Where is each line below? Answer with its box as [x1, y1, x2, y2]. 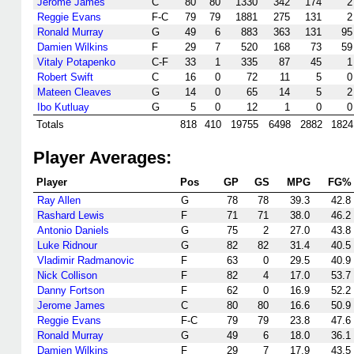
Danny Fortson [37, 284, 104, 296]
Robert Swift [37, 71, 93, 83]
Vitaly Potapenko [37, 56, 115, 68]
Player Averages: [33, 148, 171, 168]
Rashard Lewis [37, 209, 104, 221]
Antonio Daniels [37, 224, 109, 236]
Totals [36, 119, 64, 130]
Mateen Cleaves [37, 86, 111, 98]
